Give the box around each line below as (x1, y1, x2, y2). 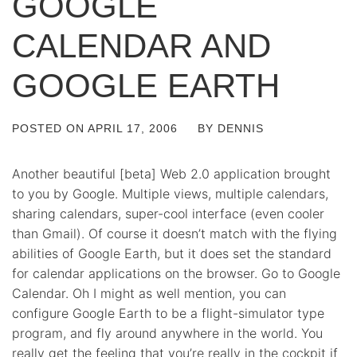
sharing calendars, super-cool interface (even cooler (12, 206, 324, 222)
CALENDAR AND (12, 27, 271, 65)
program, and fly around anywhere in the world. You (12, 325, 323, 341)
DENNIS (218, 122, 264, 135)
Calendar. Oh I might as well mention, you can (12, 285, 286, 301)
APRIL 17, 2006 (88, 122, 178, 135)
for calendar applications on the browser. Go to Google (12, 265, 340, 281)
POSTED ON (12, 122, 88, 135)
